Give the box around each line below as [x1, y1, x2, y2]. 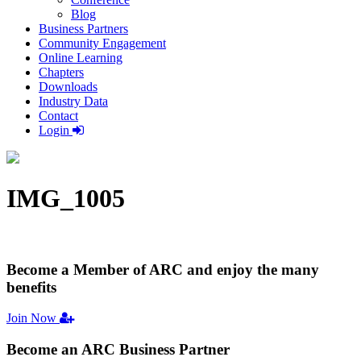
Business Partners [39, 22, 128, 35]
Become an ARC [6, 341, 119, 359]
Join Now [6, 311, 60, 326]
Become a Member [6, 260, 129, 278]
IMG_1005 [6, 184, 125, 214]
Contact [39, 109, 78, 122]
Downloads [39, 80, 98, 93]
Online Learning [39, 51, 122, 64]
